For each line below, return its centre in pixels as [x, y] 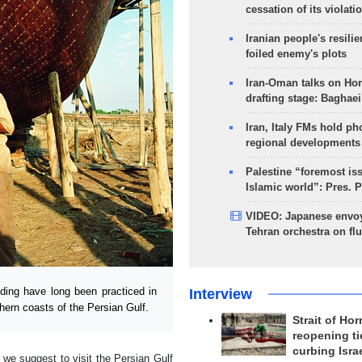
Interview [220, 294]
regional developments [303, 143]
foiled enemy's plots [296, 54]
